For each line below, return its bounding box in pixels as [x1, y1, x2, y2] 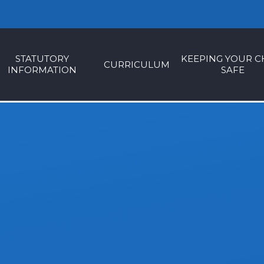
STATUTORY [15, 53, 69, 64]
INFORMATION [7, 64, 77, 75]
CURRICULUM [103, 58, 170, 70]
